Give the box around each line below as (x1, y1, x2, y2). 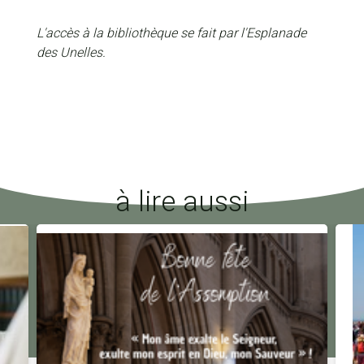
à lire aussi (115, 185, 249, 219)
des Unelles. (36, 45, 109, 61)
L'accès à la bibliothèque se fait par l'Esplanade (36, 25, 306, 41)
